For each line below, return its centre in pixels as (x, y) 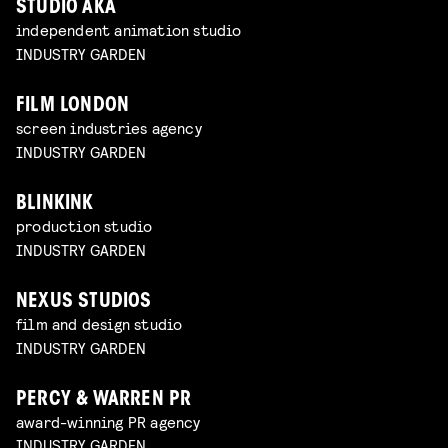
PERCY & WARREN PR (104, 400)
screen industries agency (109, 128)
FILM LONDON (73, 107)
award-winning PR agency (108, 421)
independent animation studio (129, 30)
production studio (84, 225)
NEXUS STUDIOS (84, 302)
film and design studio (99, 323)
